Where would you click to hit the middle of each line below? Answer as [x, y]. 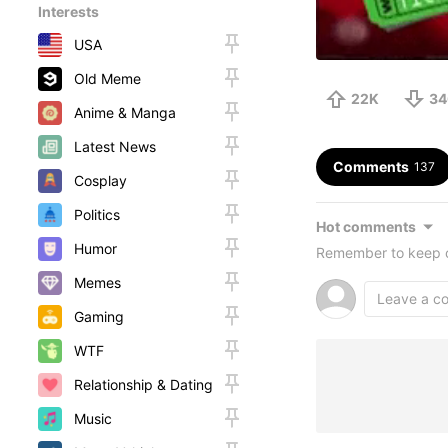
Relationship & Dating [143, 384]
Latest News [115, 146]
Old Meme [107, 78]
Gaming [99, 316]
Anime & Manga [125, 112]
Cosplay [100, 180]
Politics [97, 214]
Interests [68, 11]
